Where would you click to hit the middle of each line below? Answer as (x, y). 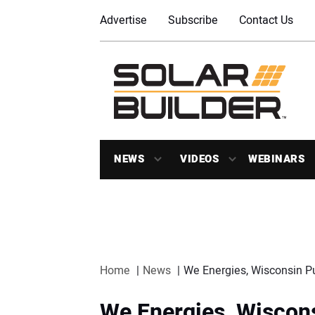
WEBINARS (276, 159)
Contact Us (266, 20)
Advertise (123, 20)
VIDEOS (199, 159)
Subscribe (193, 20)
